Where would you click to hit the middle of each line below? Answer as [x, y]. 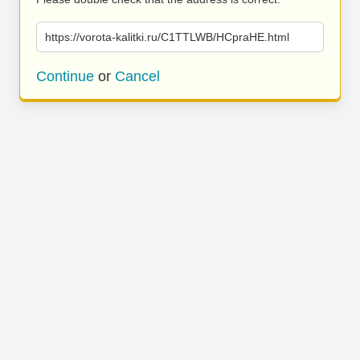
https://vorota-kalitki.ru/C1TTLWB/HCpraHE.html [167, 37]
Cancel [137, 76]
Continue [65, 76]
